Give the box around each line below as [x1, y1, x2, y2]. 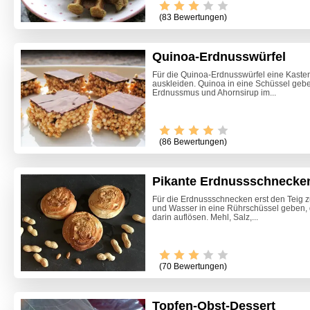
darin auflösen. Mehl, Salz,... [152, 212, 258, 222]
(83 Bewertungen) [159, 12, 227, 23]
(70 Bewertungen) [159, 261, 227, 271]
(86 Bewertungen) [159, 136, 227, 147]
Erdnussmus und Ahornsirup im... [152, 88, 276, 98]
